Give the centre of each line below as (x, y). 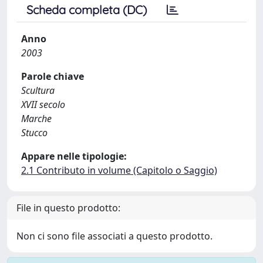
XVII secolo (43, 104)
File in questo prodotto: (68, 208)
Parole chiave (53, 76)
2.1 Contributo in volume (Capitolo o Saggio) (119, 170)
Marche (36, 119)
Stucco (34, 133)
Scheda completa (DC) (87, 10)
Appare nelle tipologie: (74, 156)
